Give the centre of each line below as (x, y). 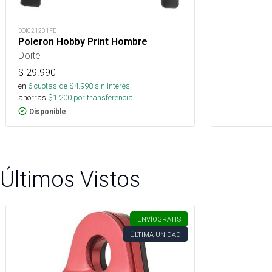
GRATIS (169, 219)
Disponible (48, 111)
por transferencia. (103, 97)
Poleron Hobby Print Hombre (83, 41)
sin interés (112, 86)
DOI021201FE (37, 30)
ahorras (32, 97)
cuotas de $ (53, 86)
